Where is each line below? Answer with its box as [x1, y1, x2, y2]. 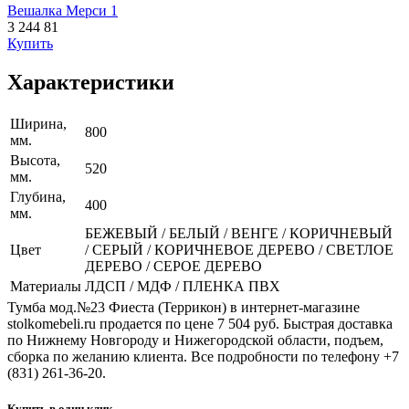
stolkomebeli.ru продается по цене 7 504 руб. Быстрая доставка [7, 316, 393, 332]
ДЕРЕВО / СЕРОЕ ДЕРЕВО [85, 258, 262, 275]
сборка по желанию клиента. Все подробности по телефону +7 [7, 349, 399, 365]
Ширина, [10, 116, 67, 132]
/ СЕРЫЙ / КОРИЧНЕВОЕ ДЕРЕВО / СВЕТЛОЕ [85, 242, 393, 258]
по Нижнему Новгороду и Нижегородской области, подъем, [7, 332, 383, 349]
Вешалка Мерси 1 [7, 3, 118, 19]
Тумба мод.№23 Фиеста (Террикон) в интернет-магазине [7, 299, 360, 316]
